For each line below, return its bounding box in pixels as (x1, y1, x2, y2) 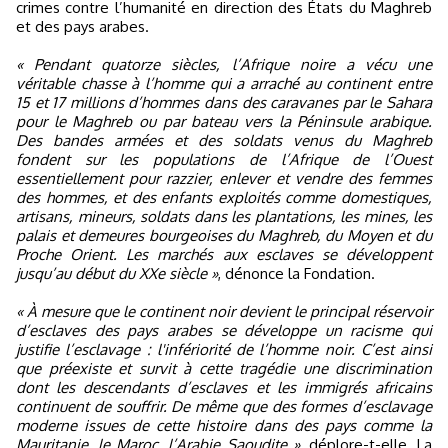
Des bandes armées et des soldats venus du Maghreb (16, 131, 432, 150)
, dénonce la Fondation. (218, 264, 375, 283)
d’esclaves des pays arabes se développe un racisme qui (16, 321, 432, 340)
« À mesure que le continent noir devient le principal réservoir (16, 302, 432, 321)
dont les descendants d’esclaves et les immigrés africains (16, 378, 432, 397)
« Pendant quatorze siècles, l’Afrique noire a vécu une (16, 55, 432, 74)
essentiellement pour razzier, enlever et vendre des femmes (16, 169, 432, 188)
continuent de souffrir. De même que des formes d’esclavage (16, 397, 432, 416)
